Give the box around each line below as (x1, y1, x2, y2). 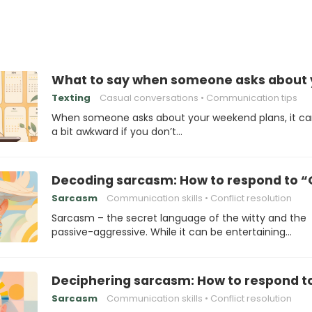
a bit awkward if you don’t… (52, 125, 182, 139)
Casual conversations (100, 91, 198, 104)
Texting (52, 91, 91, 104)
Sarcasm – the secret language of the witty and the (52, 211, 306, 225)
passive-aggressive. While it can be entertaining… (52, 225, 292, 239)
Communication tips (206, 91, 297, 104)
